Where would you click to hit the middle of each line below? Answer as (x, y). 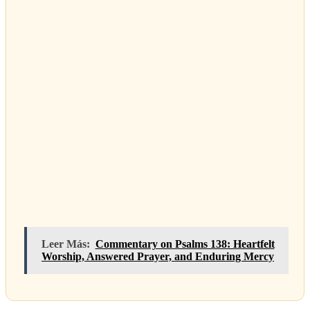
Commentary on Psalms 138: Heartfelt (185, 244)
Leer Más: (65, 244)
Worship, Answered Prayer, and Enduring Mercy (158, 256)
